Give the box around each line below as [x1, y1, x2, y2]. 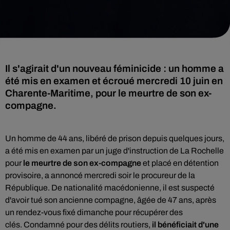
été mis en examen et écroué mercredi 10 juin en [5, 75, 223, 86]
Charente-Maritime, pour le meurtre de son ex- [5, 88, 212, 99]
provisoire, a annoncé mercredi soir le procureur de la [5, 171, 195, 180]
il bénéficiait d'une [152, 220, 219, 229]
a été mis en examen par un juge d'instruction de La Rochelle [5, 146, 224, 155]
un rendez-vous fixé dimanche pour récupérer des [5, 208, 183, 217]
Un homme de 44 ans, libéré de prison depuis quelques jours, [5, 134, 224, 143]
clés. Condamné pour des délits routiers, [5, 220, 152, 229]
